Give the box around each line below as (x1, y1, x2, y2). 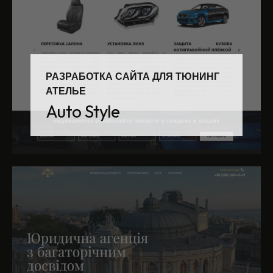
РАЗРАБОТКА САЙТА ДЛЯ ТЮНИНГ (46, 70, 219, 83)
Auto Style (46, 101, 119, 122)
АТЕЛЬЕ (46, 85, 86, 97)
